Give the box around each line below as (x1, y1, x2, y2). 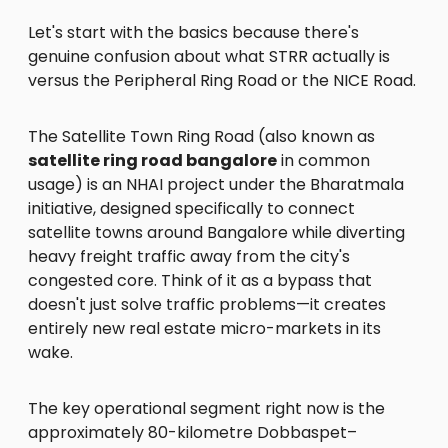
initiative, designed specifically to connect (28, 196, 355, 220)
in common (277, 148, 370, 172)
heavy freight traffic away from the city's (28, 244, 350, 268)
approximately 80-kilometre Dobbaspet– (28, 420, 357, 444)
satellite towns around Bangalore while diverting (28, 220, 405, 244)
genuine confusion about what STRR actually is (28, 44, 390, 68)
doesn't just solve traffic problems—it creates (28, 292, 386, 316)
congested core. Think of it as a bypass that (28, 268, 372, 292)
